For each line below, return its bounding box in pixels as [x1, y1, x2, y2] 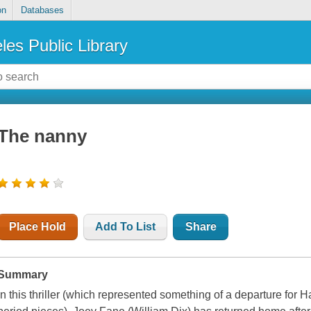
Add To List [95, 221, 156, 233]
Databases [20, 5, 64, 16]
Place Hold [9, 221, 67, 233]
